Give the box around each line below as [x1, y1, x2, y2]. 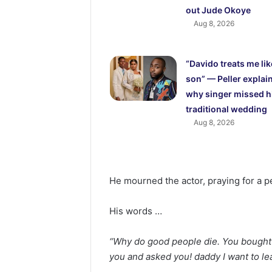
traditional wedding [185, 104, 267, 115]
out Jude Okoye [185, 5, 251, 16]
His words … [109, 205, 163, 217]
